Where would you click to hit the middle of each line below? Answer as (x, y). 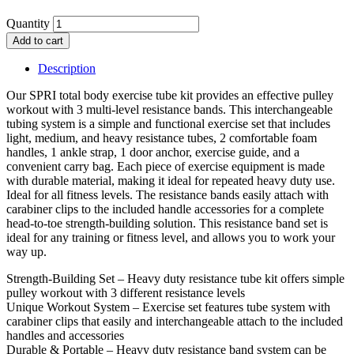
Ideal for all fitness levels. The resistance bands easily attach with (168, 194)
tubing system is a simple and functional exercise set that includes (168, 123)
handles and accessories (65, 335)
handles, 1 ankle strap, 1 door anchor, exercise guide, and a (153, 152)
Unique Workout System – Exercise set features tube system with (168, 307)
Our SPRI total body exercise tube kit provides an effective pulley (170, 95)
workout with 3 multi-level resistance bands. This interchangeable (169, 109)
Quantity (28, 23)
